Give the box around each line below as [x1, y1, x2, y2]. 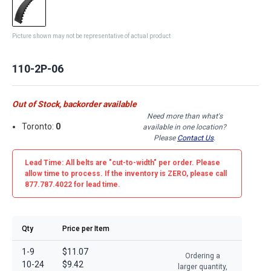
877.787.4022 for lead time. [25, 180, 120, 189]
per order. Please [157, 158, 220, 167]
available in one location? [143, 122, 226, 131]
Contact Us [177, 133, 214, 142]
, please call [186, 169, 227, 178]
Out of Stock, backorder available [12, 99, 137, 109]
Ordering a [185, 251, 220, 260]
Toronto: [22, 122, 56, 132]
